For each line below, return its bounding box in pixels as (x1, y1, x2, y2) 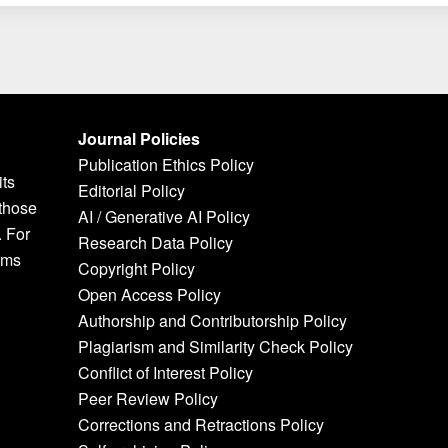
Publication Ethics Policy (77, 153, 254, 176)
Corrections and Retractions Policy (77, 413, 324, 436)
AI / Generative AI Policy (77, 205, 250, 228)
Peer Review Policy (77, 387, 218, 410)
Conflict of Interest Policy (77, 361, 253, 384)
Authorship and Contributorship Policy (77, 309, 347, 332)
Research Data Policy (77, 231, 233, 254)
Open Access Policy (77, 283, 221, 306)
